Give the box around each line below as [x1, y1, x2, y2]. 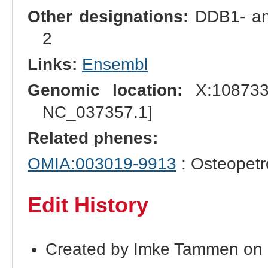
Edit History [27, 193, 148, 217]
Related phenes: [27, 129, 158, 148]
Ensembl [81, 55, 148, 74]
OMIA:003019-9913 [27, 154, 176, 173]
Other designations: [27, 7, 189, 26]
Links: [27, 55, 77, 74]
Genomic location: [27, 81, 183, 100]
